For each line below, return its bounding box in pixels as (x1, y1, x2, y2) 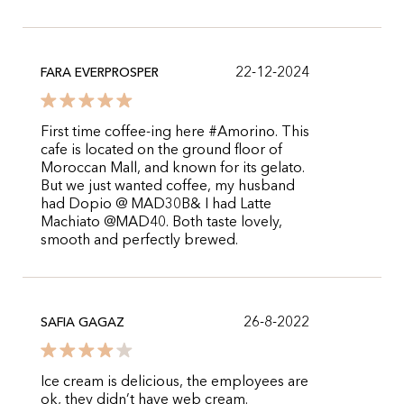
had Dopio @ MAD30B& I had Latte (41, 197, 271, 212)
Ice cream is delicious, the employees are (41, 375, 308, 390)
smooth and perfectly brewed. (41, 234, 238, 248)
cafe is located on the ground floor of (41, 143, 282, 158)
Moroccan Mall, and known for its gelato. (41, 161, 305, 176)
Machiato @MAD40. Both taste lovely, (41, 216, 282, 230)
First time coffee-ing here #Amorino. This (41, 125, 309, 140)
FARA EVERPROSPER (41, 67, 159, 79)
